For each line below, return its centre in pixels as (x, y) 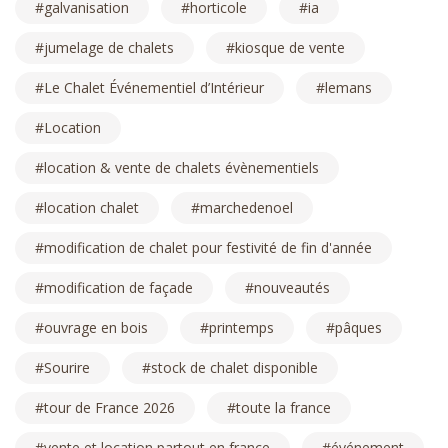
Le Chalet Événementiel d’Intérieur (154, 87)
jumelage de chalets (109, 47)
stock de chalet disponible (234, 367)
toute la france (283, 407)
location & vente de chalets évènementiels (181, 167)
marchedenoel (246, 207)
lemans (348, 87)
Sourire (67, 367)
